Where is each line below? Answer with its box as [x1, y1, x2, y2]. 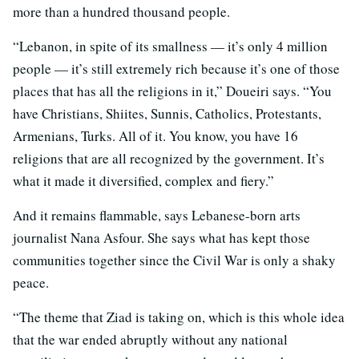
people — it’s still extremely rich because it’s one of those [13, 58, 340, 78]
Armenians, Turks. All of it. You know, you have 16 [13, 126, 298, 145]
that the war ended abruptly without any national [13, 329, 288, 349]
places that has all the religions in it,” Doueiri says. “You [13, 81, 332, 100]
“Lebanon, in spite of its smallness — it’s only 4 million [13, 36, 328, 55]
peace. [13, 272, 49, 292]
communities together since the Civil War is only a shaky [13, 250, 336, 269]
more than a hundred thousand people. [13, 2, 230, 21]
